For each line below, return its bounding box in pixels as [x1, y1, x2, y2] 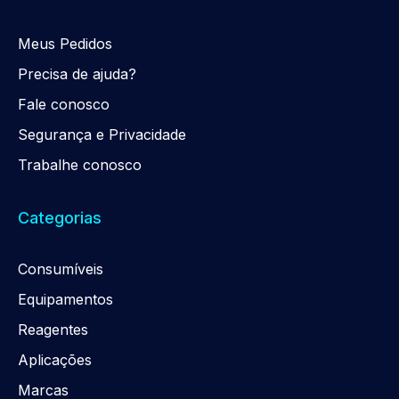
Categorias [18, 208, 102, 227]
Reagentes [18, 320, 88, 338]
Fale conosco [18, 94, 110, 113]
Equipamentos [18, 289, 113, 308]
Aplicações [18, 350, 92, 369]
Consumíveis [18, 259, 103, 278]
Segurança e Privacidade [18, 125, 186, 143]
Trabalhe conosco [18, 155, 142, 174]
